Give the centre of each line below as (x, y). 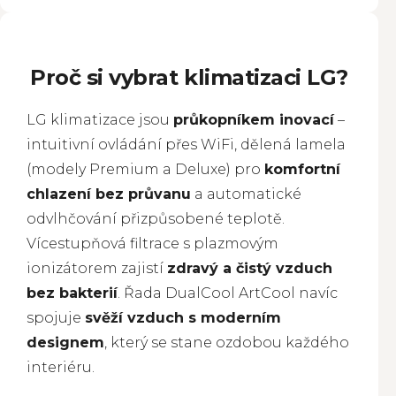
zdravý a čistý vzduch (250, 268)
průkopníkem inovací (254, 120)
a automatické (246, 194)
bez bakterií (72, 293)
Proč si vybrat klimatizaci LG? (189, 77)
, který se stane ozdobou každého (227, 343)
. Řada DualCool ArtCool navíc (228, 293)
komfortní (302, 169)
